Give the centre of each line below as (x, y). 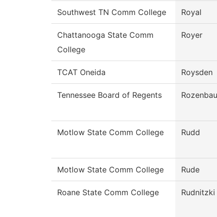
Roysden (197, 72)
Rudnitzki (198, 193)
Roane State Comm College (108, 193)
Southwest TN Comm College (112, 12)
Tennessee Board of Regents (109, 95)
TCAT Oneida (81, 72)
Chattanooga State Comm (105, 35)
